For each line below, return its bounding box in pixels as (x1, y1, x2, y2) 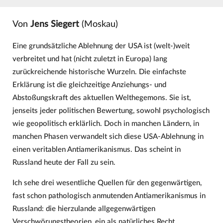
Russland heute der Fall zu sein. (12, 158, 115, 166)
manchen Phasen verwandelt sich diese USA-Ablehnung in (12, 132, 204, 140)
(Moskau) (79, 20, 118, 29)
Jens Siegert (30, 20, 79, 29)
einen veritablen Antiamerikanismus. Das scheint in (12, 145, 181, 153)
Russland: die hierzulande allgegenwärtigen (12, 205, 155, 213)
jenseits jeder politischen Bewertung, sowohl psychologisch (12, 107, 210, 114)
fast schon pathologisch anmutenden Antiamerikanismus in (12, 192, 206, 200)
